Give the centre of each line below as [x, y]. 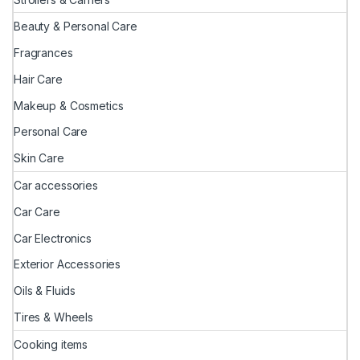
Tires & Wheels [54, 317]
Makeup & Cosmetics [69, 105]
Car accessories [56, 185]
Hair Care [38, 79]
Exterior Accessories [67, 264]
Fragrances [43, 53]
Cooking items [51, 344]
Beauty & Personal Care [76, 27]
